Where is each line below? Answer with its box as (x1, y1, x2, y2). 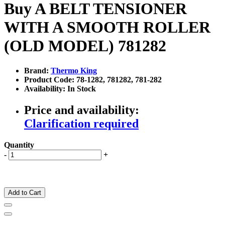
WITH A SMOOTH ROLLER (4, 18, 210, 37)
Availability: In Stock (24, 84, 96, 93)
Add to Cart (8, 188, 41, 196)
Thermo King (51, 66, 97, 75)
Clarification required (24, 117, 139, 130)
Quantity (4, 140, 34, 149)
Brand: (24, 66, 51, 75)
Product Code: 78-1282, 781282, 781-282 (24, 75, 162, 84)
